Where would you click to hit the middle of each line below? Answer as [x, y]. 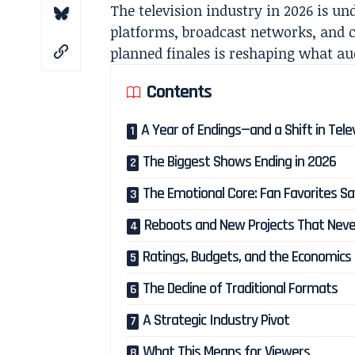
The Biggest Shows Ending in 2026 [240, 162]
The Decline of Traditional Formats [240, 289]
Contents [179, 92]
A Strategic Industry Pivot [216, 321]
